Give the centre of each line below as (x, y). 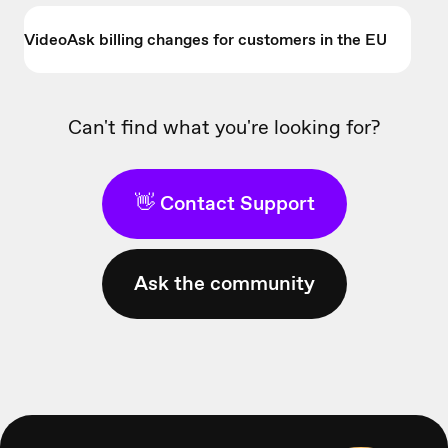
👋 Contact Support (224, 202)
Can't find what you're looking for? (224, 126)
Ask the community (224, 282)
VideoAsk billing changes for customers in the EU (205, 39)
